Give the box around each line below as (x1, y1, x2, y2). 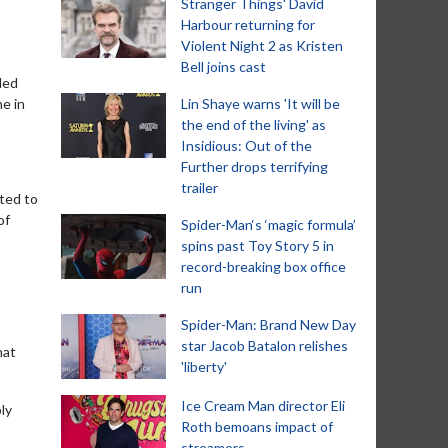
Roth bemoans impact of (181, 418, 333, 435)
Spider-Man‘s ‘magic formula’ (181, 216, 356, 233)
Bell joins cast (181, 58, 266, 75)
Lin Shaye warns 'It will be (181, 95, 340, 112)
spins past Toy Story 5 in (181, 237, 334, 254)
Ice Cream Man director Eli (181, 397, 345, 414)
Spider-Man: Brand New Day (181, 316, 356, 333)
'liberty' (181, 358, 227, 375)
